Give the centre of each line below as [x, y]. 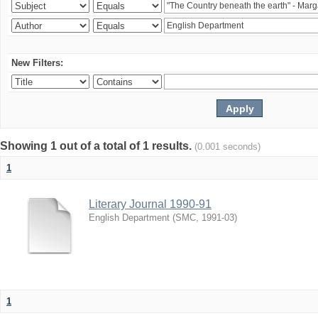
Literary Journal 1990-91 [150, 204]
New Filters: [37, 63]
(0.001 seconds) [227, 147]
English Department [129, 218]
